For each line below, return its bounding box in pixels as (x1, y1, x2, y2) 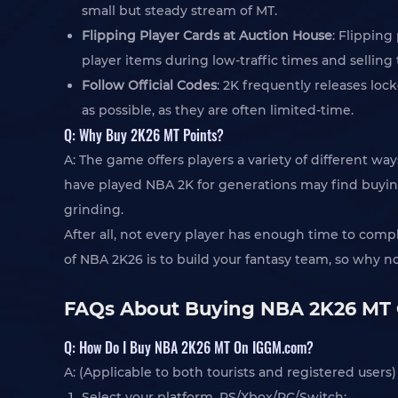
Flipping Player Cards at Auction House (82, 28, 332, 44)
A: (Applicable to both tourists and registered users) (64, 364, 396, 380)
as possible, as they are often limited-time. (82, 102, 354, 118)
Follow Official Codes (82, 77, 217, 93)
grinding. (64, 202, 123, 218)
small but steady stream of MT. (82, 3, 277, 19)
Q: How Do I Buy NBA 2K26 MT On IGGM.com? (64, 336, 314, 358)
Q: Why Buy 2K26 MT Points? (64, 123, 224, 146)
